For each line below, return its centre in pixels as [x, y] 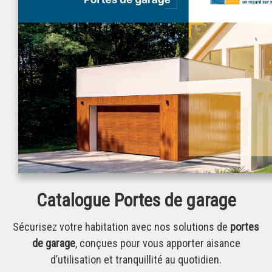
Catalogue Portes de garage [136, 200]
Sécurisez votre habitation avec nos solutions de [121, 227]
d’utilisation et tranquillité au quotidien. [136, 260]
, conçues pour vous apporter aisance [158, 243]
